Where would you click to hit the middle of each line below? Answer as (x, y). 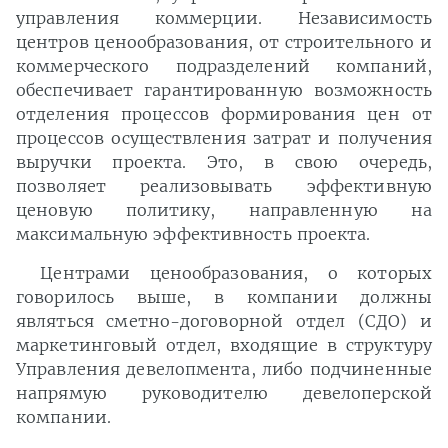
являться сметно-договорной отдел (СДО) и (224, 321)
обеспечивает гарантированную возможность (224, 90)
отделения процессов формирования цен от (224, 114)
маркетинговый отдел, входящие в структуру (224, 345)
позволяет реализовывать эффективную (224, 186)
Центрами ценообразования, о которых (236, 273)
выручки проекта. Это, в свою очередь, (224, 162)
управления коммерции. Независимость (224, 18)
